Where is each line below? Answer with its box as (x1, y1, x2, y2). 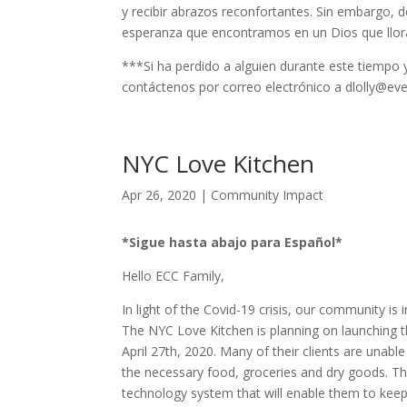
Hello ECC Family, (122, 267, 229, 284)
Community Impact (211, 186, 324, 203)
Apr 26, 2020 (122, 186, 197, 203)
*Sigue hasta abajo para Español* (122, 233, 343, 251)
